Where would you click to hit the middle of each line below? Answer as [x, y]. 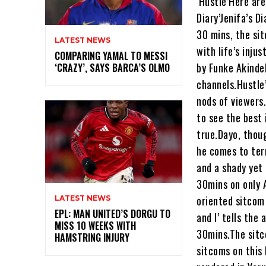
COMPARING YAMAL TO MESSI [111, 56]
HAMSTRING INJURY [92, 238]
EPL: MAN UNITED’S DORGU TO [113, 214]
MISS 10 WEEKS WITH [95, 226]
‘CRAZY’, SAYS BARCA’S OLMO [112, 68]
